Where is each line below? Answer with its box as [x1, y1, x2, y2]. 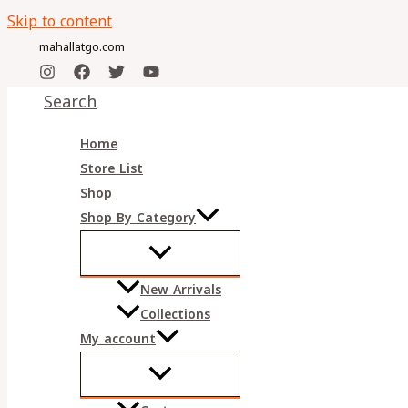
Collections [140, 302, 210, 328]
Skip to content [7, 7, 112, 36]
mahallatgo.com [39, 36, 125, 58]
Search [44, 87, 97, 117]
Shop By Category [80, 206, 196, 230]
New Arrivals [140, 278, 221, 303]
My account [80, 327, 156, 352]
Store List [80, 157, 143, 181]
